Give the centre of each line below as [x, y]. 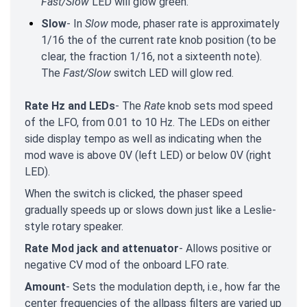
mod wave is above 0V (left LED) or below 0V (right [148, 156]
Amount [45, 287]
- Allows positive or [225, 249]
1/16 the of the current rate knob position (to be [159, 40]
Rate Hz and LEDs [70, 106]
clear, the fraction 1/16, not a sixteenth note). [151, 57]
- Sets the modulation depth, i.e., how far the [173, 287]
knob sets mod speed [219, 106]
